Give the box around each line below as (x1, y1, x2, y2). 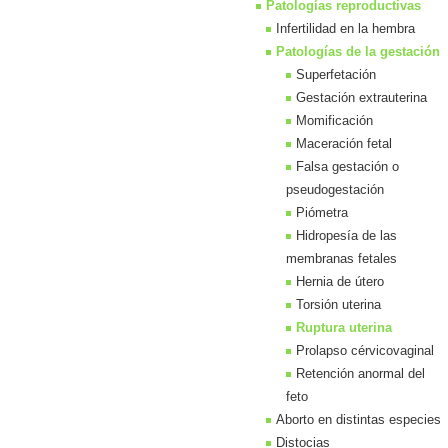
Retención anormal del (296, 366, 425, 381)
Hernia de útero (296, 274, 384, 289)
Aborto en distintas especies (276, 412, 441, 427)
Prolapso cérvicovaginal (296, 343, 434, 358)
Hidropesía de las (296, 228, 397, 243)
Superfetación (296, 67, 376, 82)
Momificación (296, 113, 373, 128)
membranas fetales (286, 251, 397, 266)
